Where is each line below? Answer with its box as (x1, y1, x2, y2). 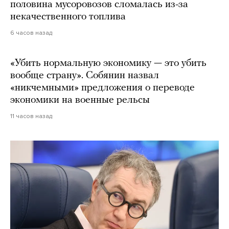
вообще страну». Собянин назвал (10, 71, 159, 81)
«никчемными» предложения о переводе (10, 83, 195, 94)
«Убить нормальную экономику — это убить (10, 58, 207, 69)
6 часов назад (10, 29, 52, 37)
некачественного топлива (10, 12, 126, 22)
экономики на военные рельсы (10, 95, 150, 106)
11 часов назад (10, 112, 52, 120)
